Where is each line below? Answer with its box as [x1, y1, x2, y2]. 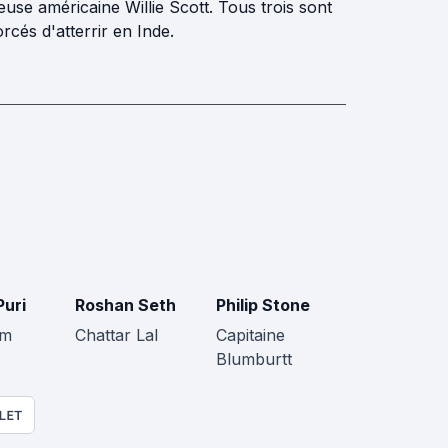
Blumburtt [215, 349, 292, 369]
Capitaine [215, 325, 285, 345]
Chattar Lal [75, 325, 158, 345]
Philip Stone [215, 295, 310, 315]
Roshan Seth [75, 295, 176, 315]
